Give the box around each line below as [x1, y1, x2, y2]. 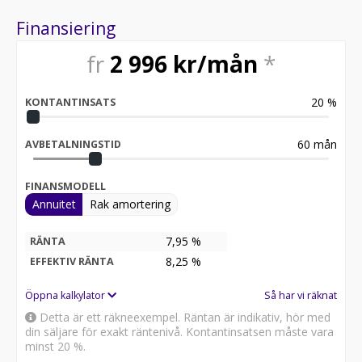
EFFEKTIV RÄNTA [30, 254, 114, 268]
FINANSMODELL [25, 179, 106, 193]
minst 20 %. [25, 338, 86, 354]
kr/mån [167, 48, 263, 79]
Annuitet [32, 196, 76, 212]
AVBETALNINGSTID [25, 137, 121, 151]
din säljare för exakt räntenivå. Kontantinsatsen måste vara [25, 323, 334, 339]
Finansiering [16, 17, 116, 40]
